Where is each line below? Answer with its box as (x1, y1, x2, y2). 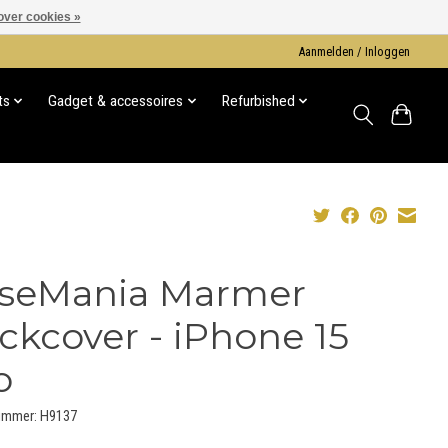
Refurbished (221, 92, 295, 111)
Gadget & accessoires (48, 92, 184, 111)
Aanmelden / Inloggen (299, 44, 411, 59)
